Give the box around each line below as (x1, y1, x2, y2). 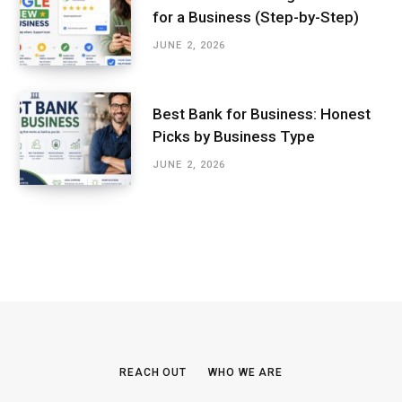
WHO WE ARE (208, 365, 284, 379)
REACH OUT (118, 365, 188, 379)
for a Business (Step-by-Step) (153, 7, 359, 26)
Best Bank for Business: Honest (153, 104, 371, 123)
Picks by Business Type (153, 127, 315, 145)
